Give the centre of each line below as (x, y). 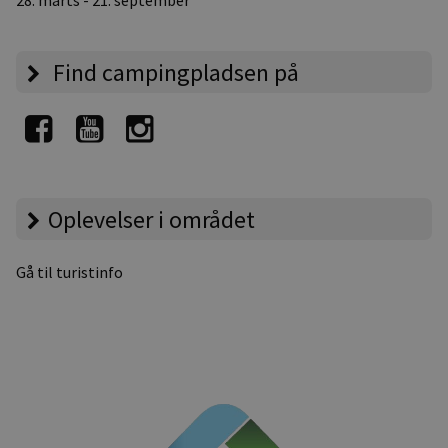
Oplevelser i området (151, 219)
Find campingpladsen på (173, 72)
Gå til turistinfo (69, 271)
